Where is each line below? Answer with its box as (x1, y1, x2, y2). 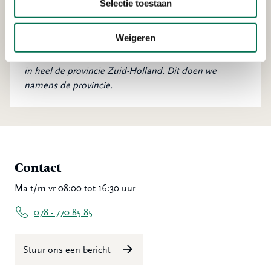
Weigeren (116, 32, 155, 43)
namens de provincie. (24, 80, 113, 91)
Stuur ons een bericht (23, 244, 113, 255)
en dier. (24, 2, 54, 13)
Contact (15, 160, 61, 175)
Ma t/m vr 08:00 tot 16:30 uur (15, 183, 135, 194)
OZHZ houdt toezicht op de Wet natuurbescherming (24, 51, 240, 62)
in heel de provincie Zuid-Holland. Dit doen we (24, 65, 217, 76)
